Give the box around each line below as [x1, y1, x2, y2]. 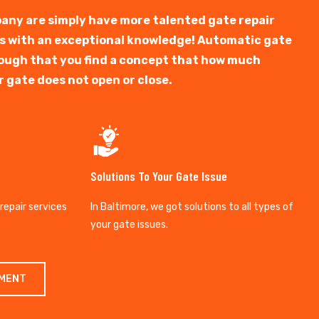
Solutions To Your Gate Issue [90, 168, 227, 184]
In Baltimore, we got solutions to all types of [90, 201, 293, 214]
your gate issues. [90, 219, 168, 231]
